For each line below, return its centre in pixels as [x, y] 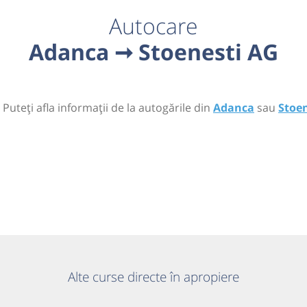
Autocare [153, 26]
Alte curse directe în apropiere [153, 277]
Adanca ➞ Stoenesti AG [153, 52]
